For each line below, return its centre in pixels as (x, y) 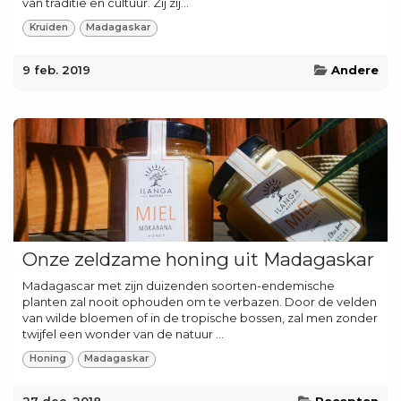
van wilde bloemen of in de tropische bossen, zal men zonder (200, 317)
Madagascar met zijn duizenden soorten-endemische (179, 285)
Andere (355, 69)
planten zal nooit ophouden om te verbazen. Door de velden (200, 301)
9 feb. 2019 (56, 69)
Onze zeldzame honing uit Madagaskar (198, 259)
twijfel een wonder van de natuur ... (123, 333)
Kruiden (48, 28)
